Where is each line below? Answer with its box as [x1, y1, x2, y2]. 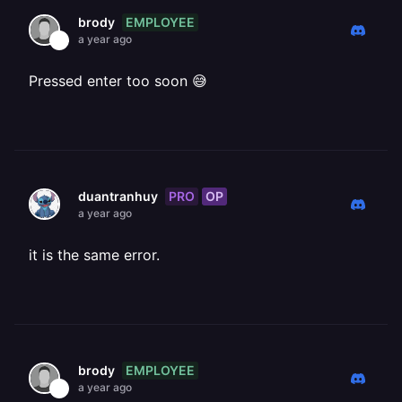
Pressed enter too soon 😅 [29, 72, 207, 90]
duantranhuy [78, 188, 158, 204]
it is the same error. [29, 246, 160, 264]
